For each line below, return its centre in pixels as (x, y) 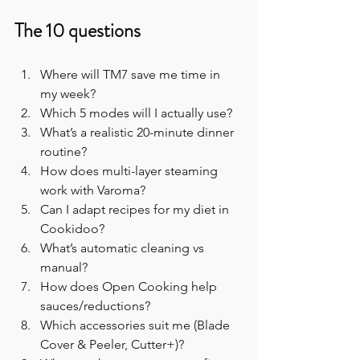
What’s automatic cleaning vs (124, 248)
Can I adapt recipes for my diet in (136, 210)
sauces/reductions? (95, 306)
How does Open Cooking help (130, 287)
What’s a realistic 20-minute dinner (139, 133)
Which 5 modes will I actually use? (136, 113)
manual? (64, 268)
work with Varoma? (93, 190)
